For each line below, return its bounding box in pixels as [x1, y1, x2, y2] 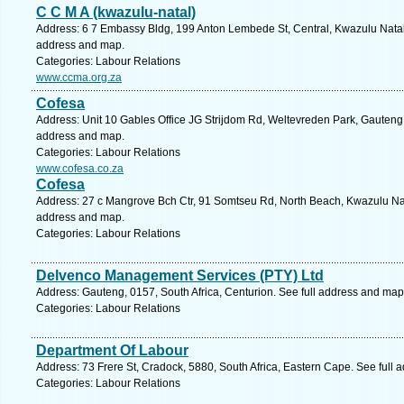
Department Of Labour [36, 343, 188, 358]
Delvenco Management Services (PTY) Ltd [36, 268, 324, 283]
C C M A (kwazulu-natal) [36, 5, 196, 20]
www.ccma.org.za [36, 71, 122, 84]
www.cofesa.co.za [36, 162, 124, 175]
